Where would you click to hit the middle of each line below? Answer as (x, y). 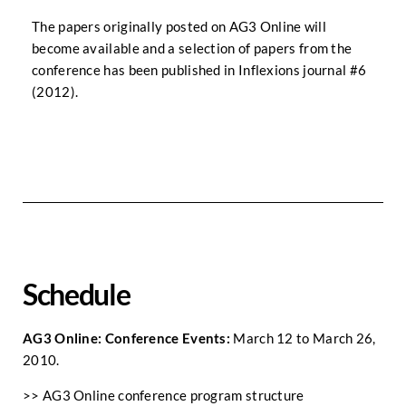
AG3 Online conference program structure (173, 395)
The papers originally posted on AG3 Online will (179, 26)
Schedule (77, 294)
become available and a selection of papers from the (192, 48)
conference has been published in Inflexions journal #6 (199, 70)
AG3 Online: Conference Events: (126, 338)
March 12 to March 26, (303, 338)
